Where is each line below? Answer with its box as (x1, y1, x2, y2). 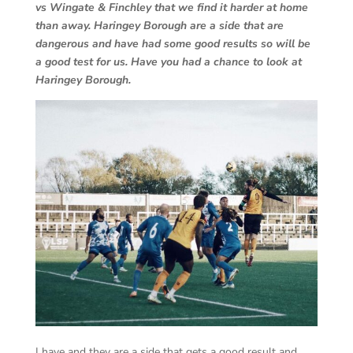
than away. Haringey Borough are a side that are (35, 18, 284, 34)
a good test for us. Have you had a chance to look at (35, 54, 302, 70)
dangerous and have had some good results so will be (35, 36, 310, 52)
